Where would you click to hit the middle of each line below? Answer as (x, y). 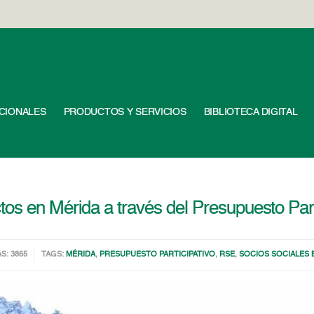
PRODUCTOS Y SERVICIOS (125, 112)
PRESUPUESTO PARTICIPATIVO (158, 255)
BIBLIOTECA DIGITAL (251, 112)
